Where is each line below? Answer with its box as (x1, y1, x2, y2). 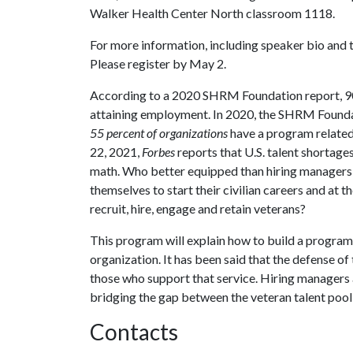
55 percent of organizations (90, 125, 228, 140)
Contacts (90, 318, 178, 345)
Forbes (142, 144, 175, 159)
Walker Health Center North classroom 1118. (90, 6, 335, 20)
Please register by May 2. (90, 56, 226, 71)
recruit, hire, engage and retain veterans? (90, 201, 308, 216)
